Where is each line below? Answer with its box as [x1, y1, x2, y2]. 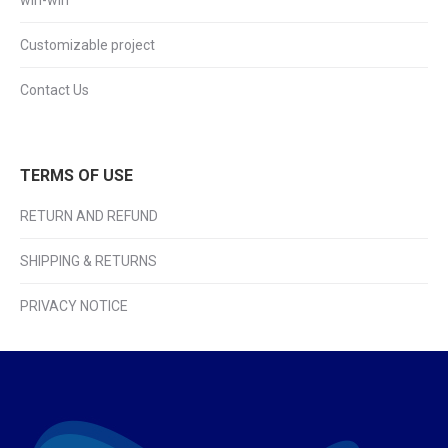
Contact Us [20, 82, 89, 98]
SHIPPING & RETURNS [20, 253, 157, 269]
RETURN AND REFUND [20, 208, 158, 224]
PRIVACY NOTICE [20, 298, 128, 314]
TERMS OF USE [20, 166, 133, 185]
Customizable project [20, 37, 155, 53]
